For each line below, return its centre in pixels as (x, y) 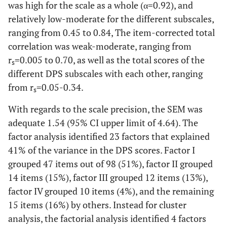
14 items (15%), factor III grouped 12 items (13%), (108, 177)
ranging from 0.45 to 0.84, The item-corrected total (111, 32)
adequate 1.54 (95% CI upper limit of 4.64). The (103, 123)
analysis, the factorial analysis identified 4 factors (107, 218)
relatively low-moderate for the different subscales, (111, 19)
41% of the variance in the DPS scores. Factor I (102, 150)
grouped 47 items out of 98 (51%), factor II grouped (110, 164)
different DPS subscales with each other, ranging (105, 73)
